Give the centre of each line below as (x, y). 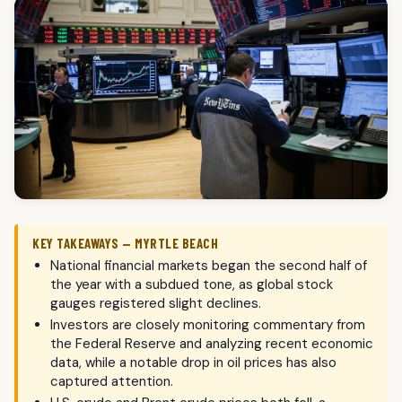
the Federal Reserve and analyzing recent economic (212, 344)
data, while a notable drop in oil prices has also (193, 363)
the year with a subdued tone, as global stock (192, 285)
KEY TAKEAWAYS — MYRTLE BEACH (125, 244)
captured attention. (112, 382)
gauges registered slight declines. (156, 304)
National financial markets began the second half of (209, 266)
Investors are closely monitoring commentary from (208, 325)
